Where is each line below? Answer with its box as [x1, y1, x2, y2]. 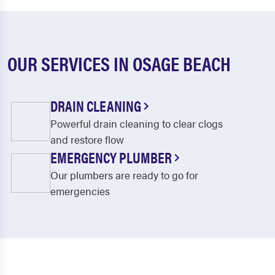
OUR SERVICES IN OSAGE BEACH [7, 49, 231, 77]
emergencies [50, 184, 110, 198]
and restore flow [50, 132, 124, 147]
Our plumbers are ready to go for [50, 168, 198, 182]
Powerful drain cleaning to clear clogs [50, 116, 223, 131]
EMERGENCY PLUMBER [50, 147, 174, 168]
